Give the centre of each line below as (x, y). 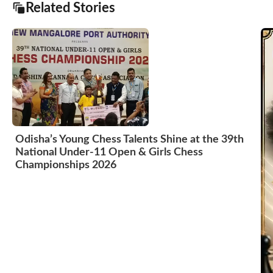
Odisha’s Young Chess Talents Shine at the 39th (129, 139)
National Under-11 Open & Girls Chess (109, 152)
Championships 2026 (66, 165)
